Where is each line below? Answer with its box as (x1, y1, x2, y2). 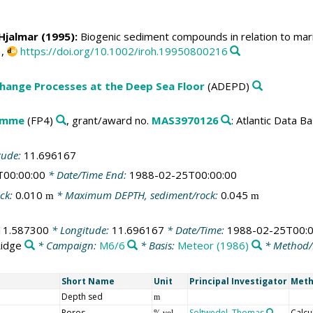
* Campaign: (34, 238, 99, 253)
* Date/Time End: (45, 168, 129, 182)
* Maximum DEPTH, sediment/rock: (53, 187, 221, 202)
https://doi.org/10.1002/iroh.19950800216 (20, 44, 228, 59)
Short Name (61, 275, 115, 287)
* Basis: (138, 238, 178, 253)
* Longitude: (48, 223, 112, 238)
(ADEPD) (204, 78, 249, 93)
